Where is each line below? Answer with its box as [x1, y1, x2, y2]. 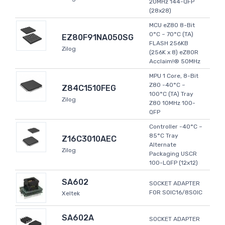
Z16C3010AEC [62, 134, 117, 144]
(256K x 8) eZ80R [149, 49, 198, 56]
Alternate [149, 141, 176, 149]
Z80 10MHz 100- [149, 99, 195, 107]
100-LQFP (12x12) [149, 159, 198, 167]
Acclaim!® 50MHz [149, 58, 200, 65]
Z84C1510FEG [62, 83, 116, 93]
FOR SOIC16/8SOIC [149, 189, 202, 196]
